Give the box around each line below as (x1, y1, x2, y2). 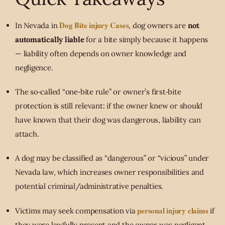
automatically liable (15, 35, 84, 45)
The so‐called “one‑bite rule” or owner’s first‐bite (15, 87, 181, 97)
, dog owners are (129, 21, 188, 31)
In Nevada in (15, 21, 60, 31)
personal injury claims (137, 205, 208, 216)
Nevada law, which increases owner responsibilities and (15, 167, 204, 177)
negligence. (15, 63, 53, 73)
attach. (15, 129, 39, 139)
